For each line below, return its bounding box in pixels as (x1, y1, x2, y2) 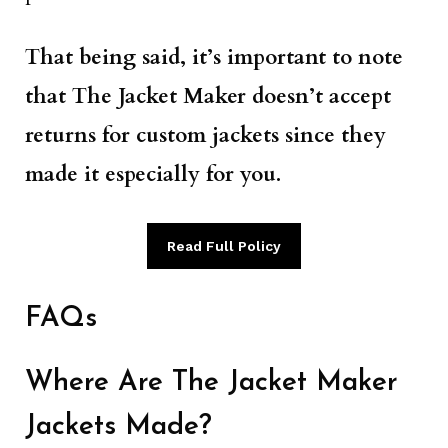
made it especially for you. (25, 160, 281, 190)
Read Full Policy (167, 237, 281, 254)
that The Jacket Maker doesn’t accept (25, 82, 391, 112)
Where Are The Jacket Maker (25, 368, 398, 397)
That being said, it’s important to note (25, 43, 403, 73)
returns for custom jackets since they (25, 121, 386, 151)
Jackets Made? (25, 412, 212, 441)
